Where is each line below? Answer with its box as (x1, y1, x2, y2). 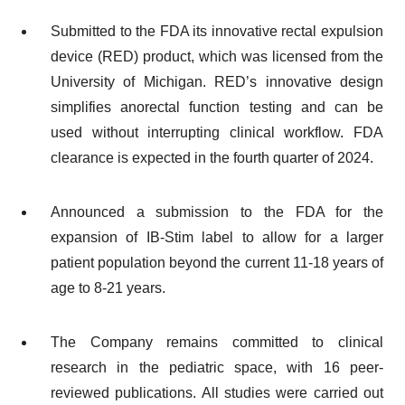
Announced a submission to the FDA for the (51, 204, 383, 221)
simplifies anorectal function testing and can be (51, 99, 383, 116)
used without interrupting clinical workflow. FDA (51, 125, 383, 141)
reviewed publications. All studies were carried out (51, 385, 383, 401)
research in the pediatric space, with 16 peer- (51, 360, 383, 376)
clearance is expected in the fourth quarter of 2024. (51, 150, 373, 166)
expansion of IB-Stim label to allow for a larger (51, 230, 383, 246)
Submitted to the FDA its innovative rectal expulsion (51, 24, 383, 40)
